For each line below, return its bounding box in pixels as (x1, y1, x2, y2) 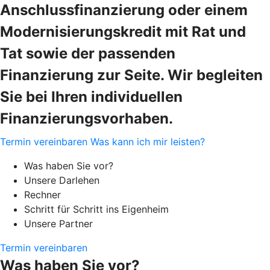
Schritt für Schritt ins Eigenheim (24, 202, 169, 215)
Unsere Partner (24, 217, 93, 230)
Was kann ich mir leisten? (90, 135, 205, 148)
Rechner (24, 188, 61, 201)
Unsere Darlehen (24, 174, 99, 186)
